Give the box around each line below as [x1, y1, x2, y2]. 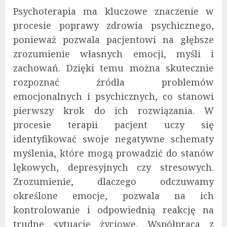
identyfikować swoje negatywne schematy [13, 133, 214, 145]
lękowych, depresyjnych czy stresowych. [13, 161, 214, 174]
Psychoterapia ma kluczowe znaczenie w [13, 5, 214, 18]
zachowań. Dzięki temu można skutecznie [13, 62, 214, 74]
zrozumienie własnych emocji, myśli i [13, 48, 214, 60]
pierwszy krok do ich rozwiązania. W [13, 104, 214, 117]
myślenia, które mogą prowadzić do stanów [13, 147, 214, 160]
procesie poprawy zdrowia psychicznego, [13, 19, 214, 32]
